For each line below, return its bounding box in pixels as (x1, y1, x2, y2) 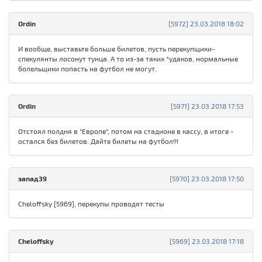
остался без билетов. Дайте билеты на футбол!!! (18, 137, 178, 146)
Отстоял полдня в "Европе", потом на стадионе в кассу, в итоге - (18, 127, 233, 136)
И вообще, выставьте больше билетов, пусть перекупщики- (18, 44, 215, 53)
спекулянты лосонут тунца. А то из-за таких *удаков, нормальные (18, 54, 238, 63)
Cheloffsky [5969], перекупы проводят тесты (18, 199, 164, 208)
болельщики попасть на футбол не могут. (18, 64, 157, 73)
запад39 (18, 174, 47, 183)
